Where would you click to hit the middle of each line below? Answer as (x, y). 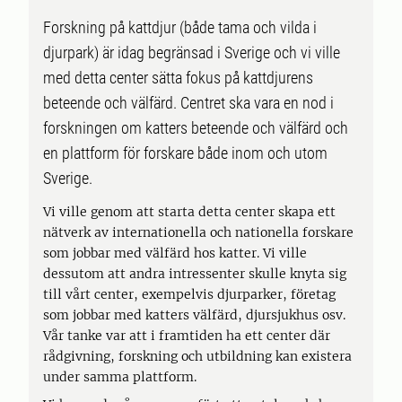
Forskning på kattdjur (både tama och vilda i (180, 27)
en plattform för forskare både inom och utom (185, 153)
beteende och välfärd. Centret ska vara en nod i (188, 103)
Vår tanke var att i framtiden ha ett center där (187, 336)
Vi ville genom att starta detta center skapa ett (189, 212)
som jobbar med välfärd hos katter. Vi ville (175, 253)
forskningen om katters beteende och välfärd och (196, 128)
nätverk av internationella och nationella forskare (198, 232)
